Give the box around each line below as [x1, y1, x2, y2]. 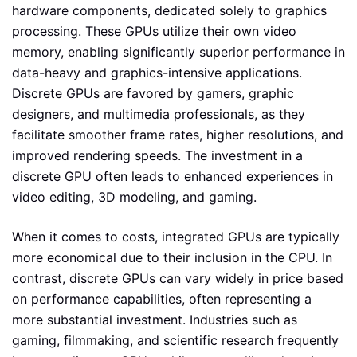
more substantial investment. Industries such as [12, 312, 297, 328]
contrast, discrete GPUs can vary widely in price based [12, 270, 343, 287]
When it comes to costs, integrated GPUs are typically [12, 229, 339, 245]
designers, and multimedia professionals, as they [12, 106, 305, 123]
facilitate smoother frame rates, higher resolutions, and [12, 127, 343, 143]
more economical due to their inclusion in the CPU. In [12, 249, 332, 266]
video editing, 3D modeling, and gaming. [12, 189, 257, 206]
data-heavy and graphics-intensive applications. [12, 65, 302, 81]
